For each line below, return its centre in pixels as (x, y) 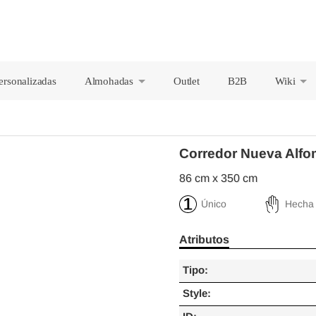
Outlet (187, 81)
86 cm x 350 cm (218, 178)
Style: (197, 293)
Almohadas (109, 81)
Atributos (204, 239)
